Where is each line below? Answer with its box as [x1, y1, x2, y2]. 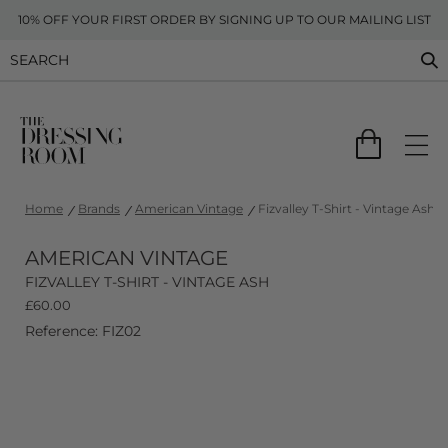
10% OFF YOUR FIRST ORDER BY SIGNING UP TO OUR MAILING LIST [17, 12, 431, 27]
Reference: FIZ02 [25, 322, 141, 340]
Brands [78, 201, 120, 216]
